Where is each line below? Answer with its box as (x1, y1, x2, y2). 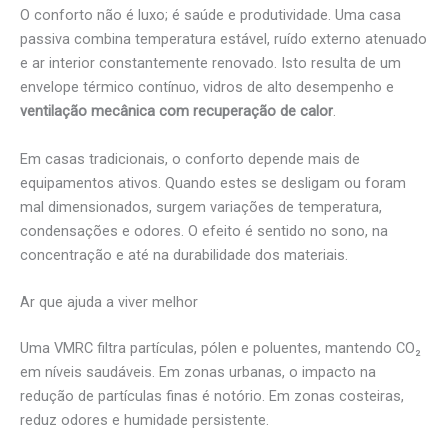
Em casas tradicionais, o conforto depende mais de (20, 149, 360, 168)
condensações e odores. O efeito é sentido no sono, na (20, 221, 388, 240)
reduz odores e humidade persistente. (20, 411, 269, 430)
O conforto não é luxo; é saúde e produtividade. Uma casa (20, 6, 401, 25)
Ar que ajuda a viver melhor (20, 293, 198, 312)
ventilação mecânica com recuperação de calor (20, 102, 333, 121)
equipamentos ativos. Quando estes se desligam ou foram (20, 173, 406, 192)
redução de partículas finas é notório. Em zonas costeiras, (20, 387, 404, 406)
